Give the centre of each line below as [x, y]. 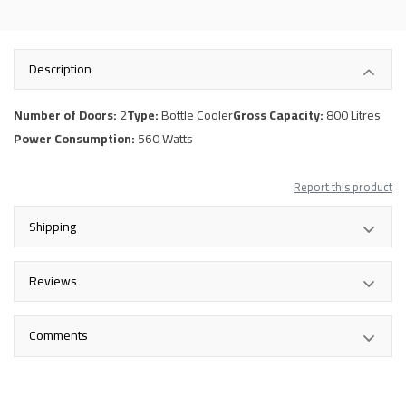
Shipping [53, 226]
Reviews [53, 280]
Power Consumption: [76, 139]
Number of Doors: [67, 116]
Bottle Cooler [197, 116]
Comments [58, 336]
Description [60, 69]
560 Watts [165, 139]
